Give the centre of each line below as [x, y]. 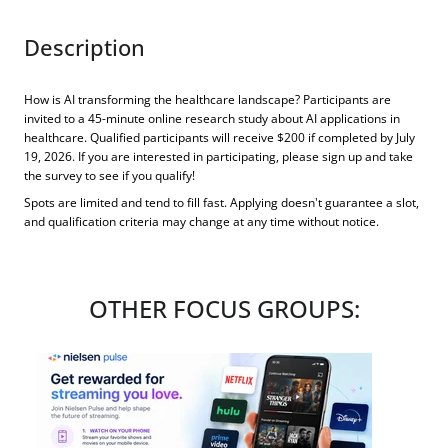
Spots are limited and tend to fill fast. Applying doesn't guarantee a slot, [221, 202]
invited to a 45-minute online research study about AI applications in [212, 118]
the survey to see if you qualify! [109, 175]
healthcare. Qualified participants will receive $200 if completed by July [219, 137]
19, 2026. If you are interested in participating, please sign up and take [218, 156]
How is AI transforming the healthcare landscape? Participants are [207, 99]
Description [84, 47]
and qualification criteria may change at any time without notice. [201, 221]
